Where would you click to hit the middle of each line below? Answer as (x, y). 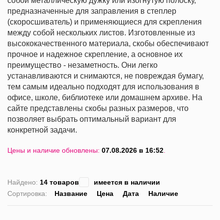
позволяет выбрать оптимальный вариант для (92, 119)
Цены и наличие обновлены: (55, 151)
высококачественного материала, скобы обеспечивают (108, 44)
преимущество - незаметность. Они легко (82, 65)
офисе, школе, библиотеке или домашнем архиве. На (105, 98)
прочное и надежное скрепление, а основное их (95, 55)
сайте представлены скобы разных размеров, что (98, 109)
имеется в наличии (127, 182)
